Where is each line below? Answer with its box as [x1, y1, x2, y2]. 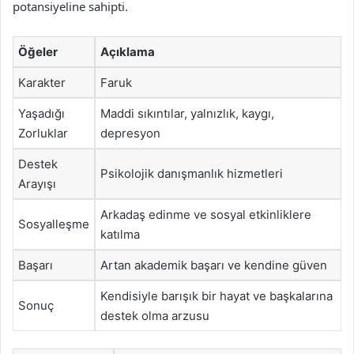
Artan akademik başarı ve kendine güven [100, 257, 327, 273]
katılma [100, 226, 140, 242]
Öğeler [18, 43, 58, 59]
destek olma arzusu [100, 307, 209, 323]
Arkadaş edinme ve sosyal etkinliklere [100, 206, 311, 222]
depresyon [100, 125, 160, 141]
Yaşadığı [18, 105, 65, 121]
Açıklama [100, 43, 155, 59]
